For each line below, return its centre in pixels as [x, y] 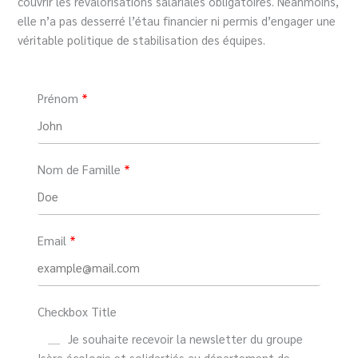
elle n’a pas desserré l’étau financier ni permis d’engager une [177, 21]
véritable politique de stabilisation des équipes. [142, 40]
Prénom [58, 97]
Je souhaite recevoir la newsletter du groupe [186, 338]
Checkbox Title [78, 311]
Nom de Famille [80, 169]
